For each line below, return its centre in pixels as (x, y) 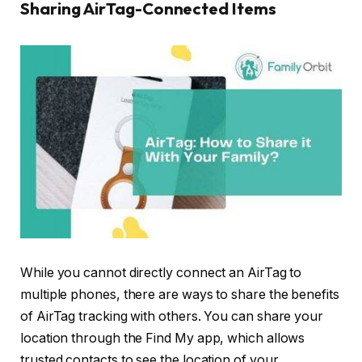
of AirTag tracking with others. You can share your (172, 317)
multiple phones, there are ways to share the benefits (180, 295)
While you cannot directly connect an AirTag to (161, 273)
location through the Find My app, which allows (163, 339)
